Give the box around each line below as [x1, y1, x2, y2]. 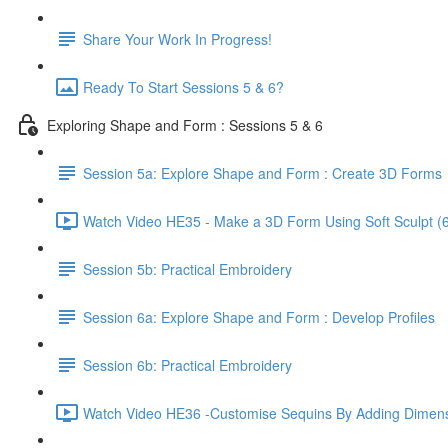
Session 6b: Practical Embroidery [83, 354, 292, 375]
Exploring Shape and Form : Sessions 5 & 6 [47, 114, 323, 135]
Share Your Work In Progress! [83, 28, 272, 49]
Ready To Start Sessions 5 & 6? [83, 76, 284, 97]
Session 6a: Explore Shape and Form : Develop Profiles [83, 306, 435, 327]
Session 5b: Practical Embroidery [83, 258, 292, 279]
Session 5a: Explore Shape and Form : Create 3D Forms [83, 162, 442, 183]
